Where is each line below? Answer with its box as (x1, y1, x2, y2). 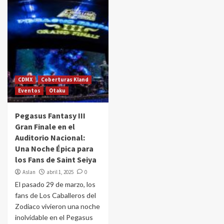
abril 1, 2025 (46, 168, 73, 175)
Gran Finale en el (15, 121, 75, 131)
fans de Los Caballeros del (15, 191, 96, 199)
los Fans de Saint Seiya (15, 154, 96, 164)
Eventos (18, 87, 40, 94)
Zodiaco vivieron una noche (15, 202, 100, 210)
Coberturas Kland (41, 76, 88, 83)
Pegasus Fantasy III (15, 110, 85, 120)
